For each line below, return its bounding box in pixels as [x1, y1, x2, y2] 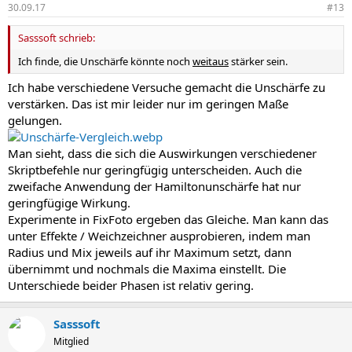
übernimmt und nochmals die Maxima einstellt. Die [8, 261, 286, 277]
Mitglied [53, 335, 89, 349]
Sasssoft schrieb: [18, 30, 95, 45]
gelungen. [8, 112, 62, 129]
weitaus [192, 53, 229, 68]
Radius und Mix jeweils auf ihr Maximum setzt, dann [8, 244, 291, 261]
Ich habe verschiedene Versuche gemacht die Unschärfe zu [8, 79, 325, 96]
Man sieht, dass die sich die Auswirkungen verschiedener [8, 145, 317, 162]
